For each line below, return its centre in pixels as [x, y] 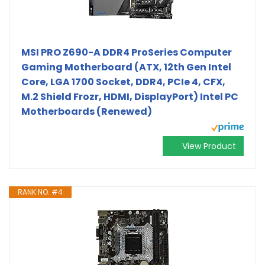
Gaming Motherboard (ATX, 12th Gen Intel [126, 67]
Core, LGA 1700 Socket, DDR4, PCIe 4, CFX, [123, 82]
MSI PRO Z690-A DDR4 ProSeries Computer [127, 52]
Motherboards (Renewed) [87, 111]
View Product [209, 146]
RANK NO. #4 [40, 192]
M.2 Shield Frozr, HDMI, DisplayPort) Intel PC [130, 96]
